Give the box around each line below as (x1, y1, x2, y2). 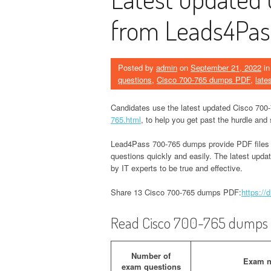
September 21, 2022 (191, 61, 261, 73)
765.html (111, 113, 141, 125)
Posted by (118, 61, 156, 73)
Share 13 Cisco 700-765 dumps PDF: (111, 186, 241, 198)
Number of (131, 249, 171, 261)
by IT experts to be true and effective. (111, 162, 243, 174)
